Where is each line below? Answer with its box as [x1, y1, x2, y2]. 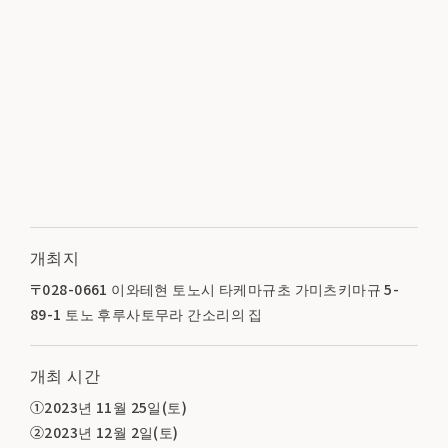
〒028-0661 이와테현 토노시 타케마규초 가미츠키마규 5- [30, 279, 400, 300]
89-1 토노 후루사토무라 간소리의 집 [30, 304, 263, 325]
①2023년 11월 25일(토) [30, 397, 188, 418]
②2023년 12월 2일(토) [30, 422, 179, 443]
